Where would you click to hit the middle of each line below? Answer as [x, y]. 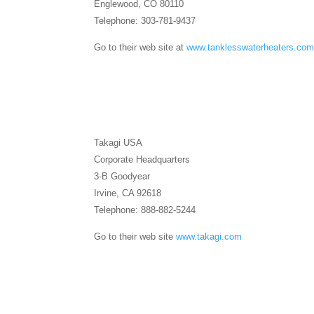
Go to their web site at [141, 48]
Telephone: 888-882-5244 [145, 210]
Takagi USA [118, 143]
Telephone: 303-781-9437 [145, 21]
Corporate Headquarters [142, 160]
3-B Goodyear [122, 177]
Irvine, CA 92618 [128, 193]
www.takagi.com [209, 237]
